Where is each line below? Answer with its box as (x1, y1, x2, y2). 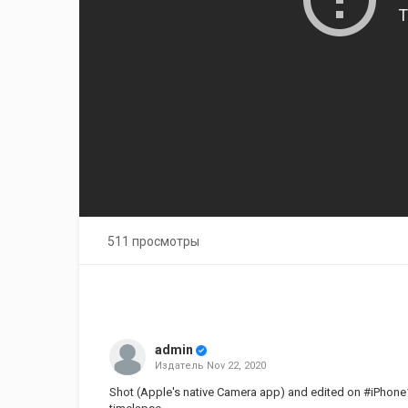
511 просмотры (107, 234, 199, 249)
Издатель (154, 360, 207, 372)
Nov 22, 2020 (206, 360, 266, 372)
